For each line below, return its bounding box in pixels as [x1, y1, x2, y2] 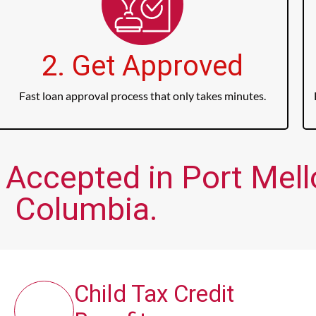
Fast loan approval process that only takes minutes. [18, 89, 266, 103]
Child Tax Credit [74, 280, 235, 308]
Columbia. [14, 190, 158, 229]
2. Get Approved [41, 49, 243, 83]
